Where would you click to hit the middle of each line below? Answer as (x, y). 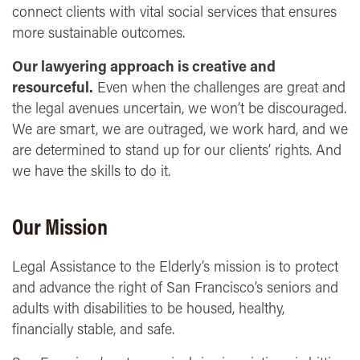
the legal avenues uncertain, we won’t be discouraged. (179, 108)
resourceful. (53, 87)
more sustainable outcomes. (98, 33)
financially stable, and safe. (93, 329)
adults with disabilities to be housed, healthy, (148, 308)
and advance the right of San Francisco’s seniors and (175, 287)
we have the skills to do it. (91, 171)
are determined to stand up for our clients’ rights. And (177, 150)
